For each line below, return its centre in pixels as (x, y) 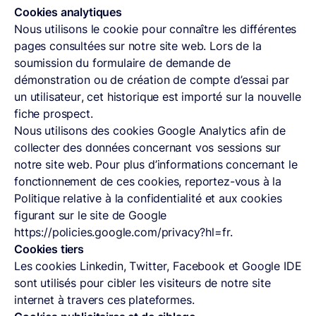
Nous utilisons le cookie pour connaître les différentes (156, 29)
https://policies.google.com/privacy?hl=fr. (124, 232)
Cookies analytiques (68, 12)
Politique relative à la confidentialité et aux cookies (148, 198)
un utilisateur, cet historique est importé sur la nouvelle (158, 97)
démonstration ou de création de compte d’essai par (152, 80)
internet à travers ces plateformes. (104, 300)
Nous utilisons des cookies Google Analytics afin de (150, 130)
